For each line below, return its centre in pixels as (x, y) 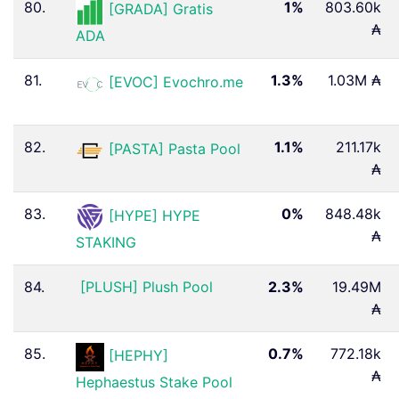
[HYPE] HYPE (155, 216)
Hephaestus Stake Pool (154, 382)
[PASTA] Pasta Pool (175, 149)
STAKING (106, 242)
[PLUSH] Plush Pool (147, 286)
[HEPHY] (138, 356)
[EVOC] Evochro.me (176, 82)
